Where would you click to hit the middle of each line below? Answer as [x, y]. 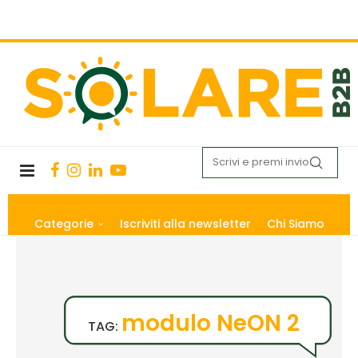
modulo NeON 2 [211, 323]
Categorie [64, 223]
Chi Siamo [295, 223]
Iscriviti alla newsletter [185, 223]
